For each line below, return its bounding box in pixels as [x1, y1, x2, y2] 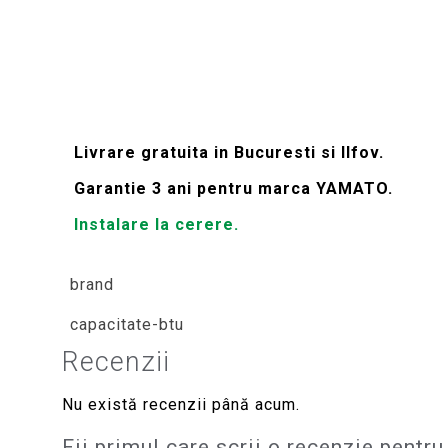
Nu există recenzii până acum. [62, 395, 300, 414]
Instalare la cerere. [74, 215, 240, 234]
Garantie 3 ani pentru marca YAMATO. [74, 179, 394, 198]
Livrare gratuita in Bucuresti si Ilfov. [74, 143, 385, 162]
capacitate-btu [70, 315, 184, 334]
